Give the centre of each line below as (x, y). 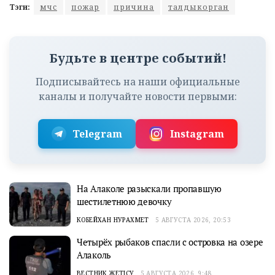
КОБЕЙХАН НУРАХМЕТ (113, 220)
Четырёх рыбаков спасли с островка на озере (170, 242)
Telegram (97, 134)
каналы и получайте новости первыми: (137, 97)
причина (134, 7)
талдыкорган (199, 7)
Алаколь (94, 255)
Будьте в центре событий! (137, 58)
